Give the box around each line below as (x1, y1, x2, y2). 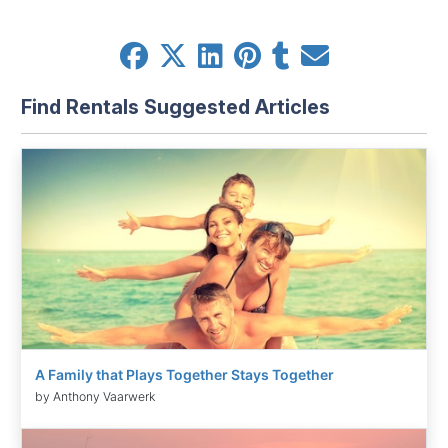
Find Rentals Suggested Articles (21, 94, 330, 119)
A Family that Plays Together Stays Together (35, 365, 334, 383)
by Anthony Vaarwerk (35, 388, 155, 404)
